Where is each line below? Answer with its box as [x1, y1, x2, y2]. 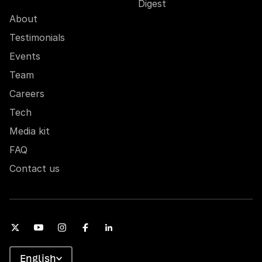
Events [9, 50, 40, 62]
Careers [9, 88, 44, 99]
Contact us [9, 163, 60, 174]
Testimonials [9, 32, 65, 43]
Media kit [9, 125, 50, 137]
